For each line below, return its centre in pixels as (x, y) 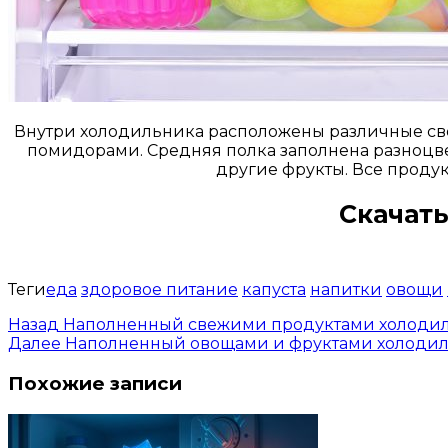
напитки (346, 290)
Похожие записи (95, 383)
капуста (274, 290)
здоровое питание (159, 290)
